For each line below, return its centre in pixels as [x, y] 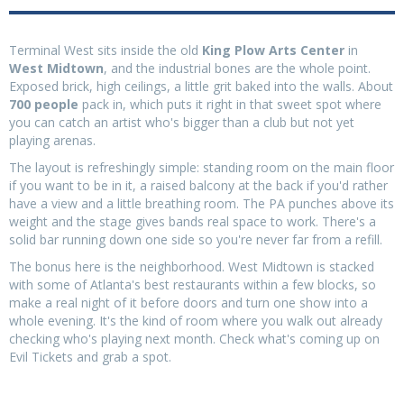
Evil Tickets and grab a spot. [90, 356]
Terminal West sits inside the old [106, 50]
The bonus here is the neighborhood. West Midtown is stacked [192, 266]
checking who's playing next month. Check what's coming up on [194, 338]
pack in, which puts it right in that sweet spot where [230, 104]
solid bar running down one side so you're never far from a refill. [196, 239]
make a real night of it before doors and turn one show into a [188, 302]
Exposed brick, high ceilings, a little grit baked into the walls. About [201, 86]
